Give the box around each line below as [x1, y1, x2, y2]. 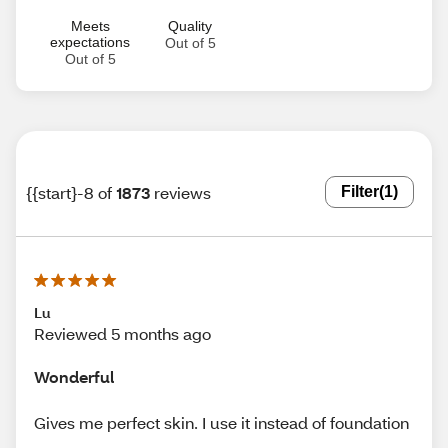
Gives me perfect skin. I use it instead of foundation [34, 411, 409, 433]
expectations [50, 34, 130, 50]
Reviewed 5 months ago [34, 323, 211, 344]
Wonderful [34, 366, 114, 388]
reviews [154, 181, 211, 203]
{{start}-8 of [26, 181, 112, 203]
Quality [168, 18, 212, 34]
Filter [341, 183, 379, 200]
